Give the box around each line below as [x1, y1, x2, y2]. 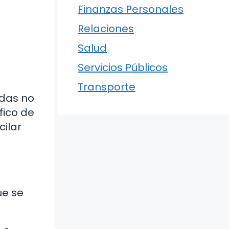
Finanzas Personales [78, 2, 184, 16]
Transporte [78, 79, 135, 94]
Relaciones [78, 21, 134, 36]
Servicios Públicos [78, 60, 168, 75]
